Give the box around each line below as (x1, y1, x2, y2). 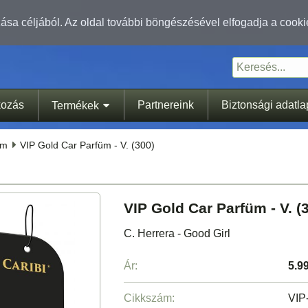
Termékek (51, 99, 99, 111)
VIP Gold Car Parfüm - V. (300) (19, 139, 155, 151)
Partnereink (137, 98, 194, 111)
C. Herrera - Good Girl (123, 228, 230, 240)
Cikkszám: (123, 292, 175, 305)
